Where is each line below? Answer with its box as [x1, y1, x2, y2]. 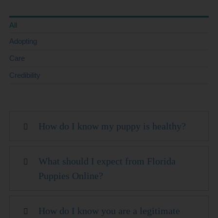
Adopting [9, 36, 37, 45]
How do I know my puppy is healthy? [38, 120, 186, 131]
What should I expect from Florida [38, 155, 176, 166]
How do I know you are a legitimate [38, 205, 181, 216]
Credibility [9, 71, 41, 79]
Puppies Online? [38, 170, 104, 181]
